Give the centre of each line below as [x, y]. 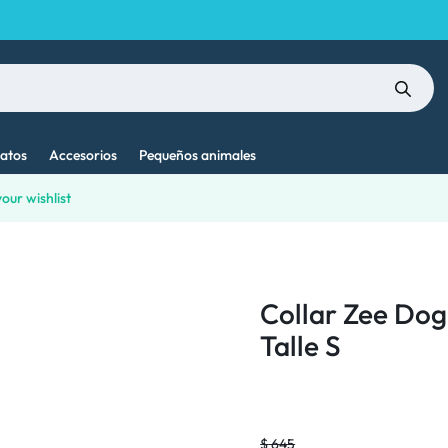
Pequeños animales [197, 155]
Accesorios [83, 155]
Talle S [301, 345]
